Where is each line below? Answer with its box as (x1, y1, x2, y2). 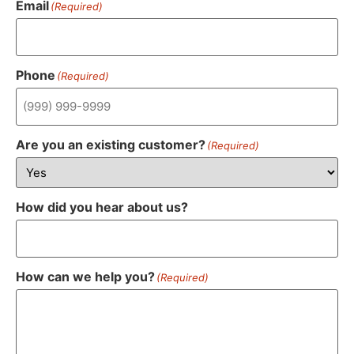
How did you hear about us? (16, 199, 188, 216)
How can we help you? (16, 269, 155, 285)
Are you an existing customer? (16, 137, 205, 153)
